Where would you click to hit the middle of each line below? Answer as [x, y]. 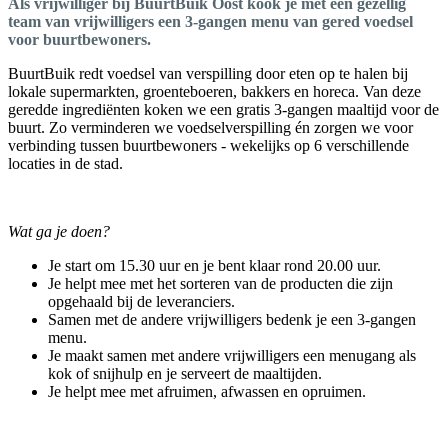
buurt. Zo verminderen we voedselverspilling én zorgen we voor [210, 128]
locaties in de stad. [65, 164]
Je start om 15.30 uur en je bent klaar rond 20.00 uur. [214, 266]
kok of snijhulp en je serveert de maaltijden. [185, 374]
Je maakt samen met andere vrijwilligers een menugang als [232, 356]
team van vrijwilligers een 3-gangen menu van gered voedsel [210, 22]
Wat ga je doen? [59, 232]
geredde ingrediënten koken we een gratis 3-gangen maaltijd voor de [223, 110]
